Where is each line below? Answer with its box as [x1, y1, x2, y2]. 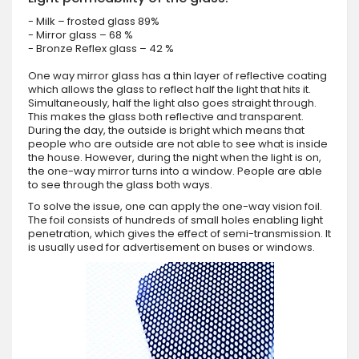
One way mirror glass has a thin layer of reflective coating [28, 67, 327, 83]
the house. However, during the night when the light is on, [28, 149, 321, 165]
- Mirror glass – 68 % [28, 26, 133, 42]
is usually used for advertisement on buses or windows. [28, 239, 315, 255]
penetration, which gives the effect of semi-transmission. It [28, 225, 331, 241]
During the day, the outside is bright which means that [28, 122, 305, 138]
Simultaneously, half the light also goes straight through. [28, 95, 317, 111]
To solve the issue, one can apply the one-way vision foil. [28, 198, 322, 214]
